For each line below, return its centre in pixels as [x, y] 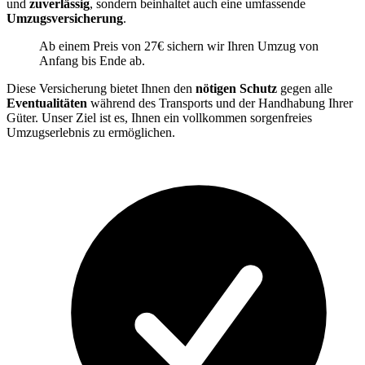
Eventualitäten [48, 103]
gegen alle [306, 88]
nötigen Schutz [238, 88]
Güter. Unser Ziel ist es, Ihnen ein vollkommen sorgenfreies [159, 118]
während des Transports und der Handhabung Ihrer [222, 103]
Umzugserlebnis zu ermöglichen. [91, 132]
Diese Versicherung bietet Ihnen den [101, 88]
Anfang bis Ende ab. [92, 61]
